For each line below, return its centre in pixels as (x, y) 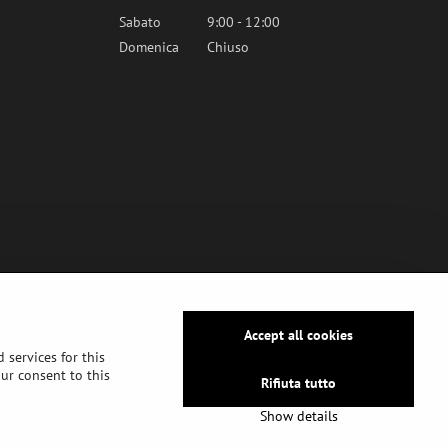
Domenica (149, 46)
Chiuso (228, 46)
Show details (298, 416)
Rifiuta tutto (299, 383)
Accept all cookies (299, 335)
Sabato (140, 21)
